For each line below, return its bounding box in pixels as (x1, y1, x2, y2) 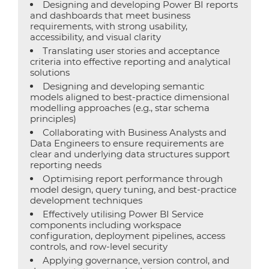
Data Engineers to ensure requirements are (30, 138, 224, 149)
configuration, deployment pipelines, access (30, 230, 225, 241)
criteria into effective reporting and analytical (30, 56, 231, 67)
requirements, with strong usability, (30, 20, 187, 32)
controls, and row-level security (30, 241, 168, 252)
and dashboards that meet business (30, 10, 190, 21)
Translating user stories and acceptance (43, 45, 220, 56)
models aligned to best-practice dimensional (30, 91, 229, 103)
